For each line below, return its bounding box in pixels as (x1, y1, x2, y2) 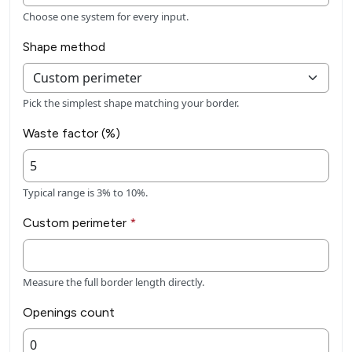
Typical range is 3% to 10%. (23, 185, 148, 200)
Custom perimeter (23, 215, 130, 231)
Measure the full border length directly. (23, 275, 204, 290)
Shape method (23, 39, 105, 55)
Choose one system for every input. (23, 9, 189, 24)
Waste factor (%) (23, 126, 120, 141)
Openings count (23, 305, 115, 321)
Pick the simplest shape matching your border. (23, 96, 239, 111)
